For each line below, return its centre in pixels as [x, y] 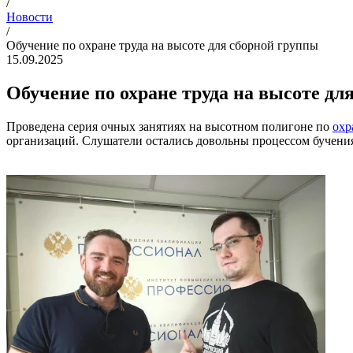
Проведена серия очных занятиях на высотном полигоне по [169, 126]
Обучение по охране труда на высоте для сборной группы [162, 45]
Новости [30, 17]
